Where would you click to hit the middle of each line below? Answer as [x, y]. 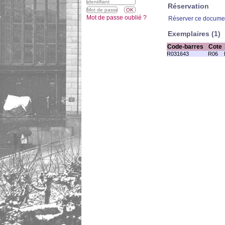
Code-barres [185, 47]
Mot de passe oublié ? [117, 18]
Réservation [188, 6]
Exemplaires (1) [194, 34]
